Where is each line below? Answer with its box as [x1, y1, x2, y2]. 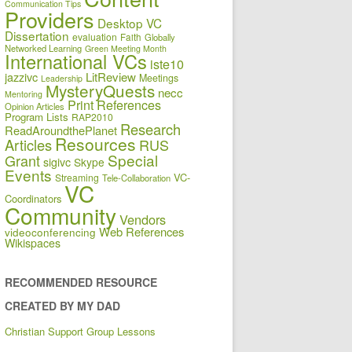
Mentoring [5, 87, 42, 100]
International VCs [5, 47, 147, 75]
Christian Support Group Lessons [5, 323, 156, 339]
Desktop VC [97, 13, 162, 31]
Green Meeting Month [85, 42, 167, 54]
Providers [5, 3, 94, 35]
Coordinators [5, 190, 61, 206]
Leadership [41, 71, 82, 84]
